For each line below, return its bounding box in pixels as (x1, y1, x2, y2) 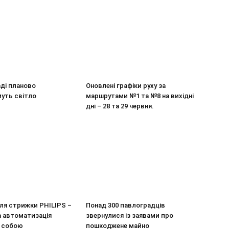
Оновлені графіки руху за (86, 82, 166, 89)
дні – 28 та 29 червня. (86, 102, 154, 110)
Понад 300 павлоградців (86, 201, 165, 209)
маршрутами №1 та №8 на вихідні (86, 92, 194, 100)
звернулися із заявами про (86, 212, 173, 219)
